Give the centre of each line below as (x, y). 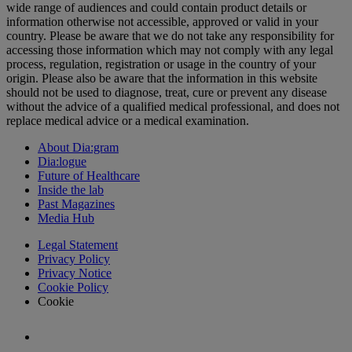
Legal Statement (78, 245)
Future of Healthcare (89, 176)
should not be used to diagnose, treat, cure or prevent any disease (167, 92)
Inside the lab (71, 190)
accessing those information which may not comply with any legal (170, 50)
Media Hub (66, 218)
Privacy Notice (75, 273)
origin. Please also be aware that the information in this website (162, 78)
